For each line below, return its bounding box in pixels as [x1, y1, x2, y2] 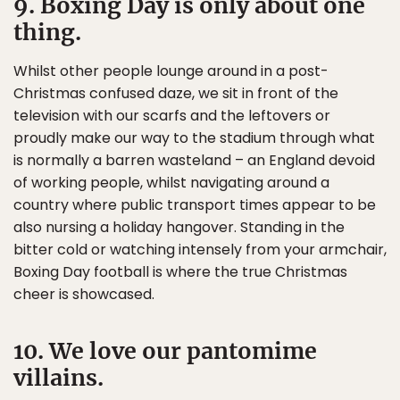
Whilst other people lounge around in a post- [13, 60, 329, 81]
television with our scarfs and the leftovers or [13, 104, 330, 126]
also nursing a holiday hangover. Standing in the [13, 216, 345, 237]
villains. [13, 362, 104, 392]
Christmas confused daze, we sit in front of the [13, 82, 338, 104]
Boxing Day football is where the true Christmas [13, 261, 347, 282]
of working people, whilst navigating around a [13, 171, 329, 193]
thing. [13, 17, 81, 46]
